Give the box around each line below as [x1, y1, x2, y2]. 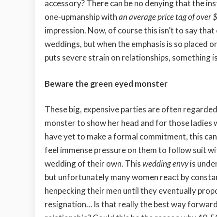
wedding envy [142, 158, 188, 169]
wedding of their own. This [45, 158, 142, 169]
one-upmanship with [45, 12, 119, 22]
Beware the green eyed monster [45, 78, 168, 89]
